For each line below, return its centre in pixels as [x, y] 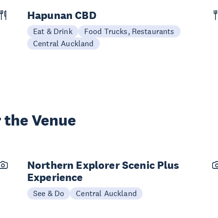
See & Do [49, 193]
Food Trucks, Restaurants [129, 31]
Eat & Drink [53, 31]
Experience [55, 177]
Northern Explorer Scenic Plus [103, 165]
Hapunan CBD [62, 15]
